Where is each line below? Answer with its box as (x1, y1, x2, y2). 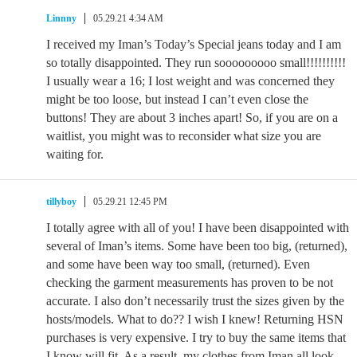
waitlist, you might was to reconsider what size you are (46, 129, 321, 143)
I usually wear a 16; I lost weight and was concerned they (46, 74, 335, 88)
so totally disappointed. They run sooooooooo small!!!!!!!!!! (46, 56, 346, 69)
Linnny (46, 13, 76, 24)
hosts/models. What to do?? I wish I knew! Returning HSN (46, 312, 343, 326)
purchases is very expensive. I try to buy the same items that (46, 331, 346, 344)
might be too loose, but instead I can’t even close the (46, 92, 308, 106)
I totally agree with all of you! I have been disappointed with (46, 221, 349, 234)
